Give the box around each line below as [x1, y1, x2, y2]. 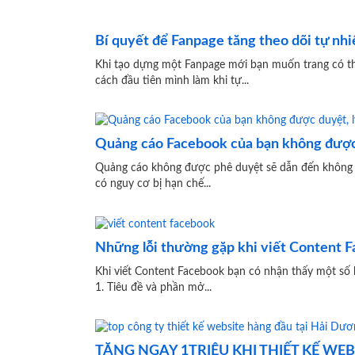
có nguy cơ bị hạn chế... [95, 178, 211, 190]
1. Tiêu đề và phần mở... [95, 281, 212, 293]
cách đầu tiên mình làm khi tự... [95, 75, 249, 86]
